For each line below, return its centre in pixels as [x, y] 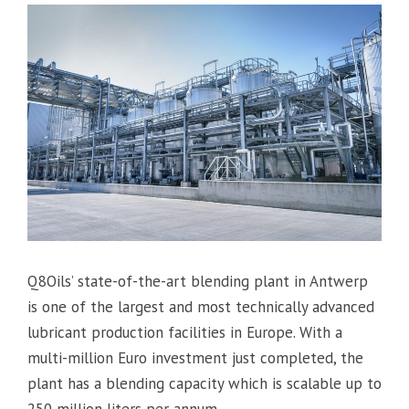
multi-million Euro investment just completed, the [195, 358]
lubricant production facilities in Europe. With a [185, 333]
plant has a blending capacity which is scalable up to [204, 384]
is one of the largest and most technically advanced [201, 307]
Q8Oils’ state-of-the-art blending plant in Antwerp [198, 282]
